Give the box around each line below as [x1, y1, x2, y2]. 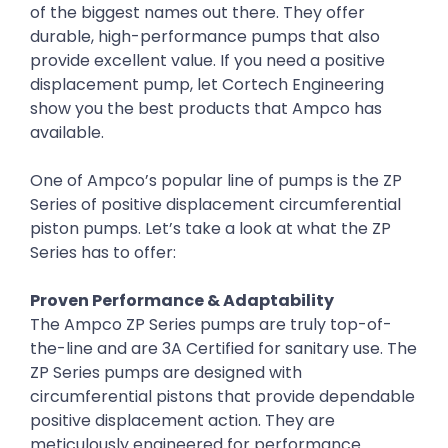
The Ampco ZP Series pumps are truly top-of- [30, 313, 392, 337]
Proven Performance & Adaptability [30, 289, 334, 313]
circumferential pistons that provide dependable [30, 385, 415, 409]
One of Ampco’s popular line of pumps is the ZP [30, 169, 402, 193]
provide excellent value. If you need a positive [30, 49, 385, 73]
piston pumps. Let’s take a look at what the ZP [30, 217, 391, 241]
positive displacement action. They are [30, 409, 335, 433]
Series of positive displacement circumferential [30, 193, 401, 217]
